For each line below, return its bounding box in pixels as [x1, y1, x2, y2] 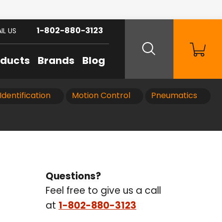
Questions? [46, 172, 101, 182]
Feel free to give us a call [46, 187, 161, 196]
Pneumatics [151, 92, 197, 100]
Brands [38, 56, 74, 66]
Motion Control [71, 92, 130, 100]
